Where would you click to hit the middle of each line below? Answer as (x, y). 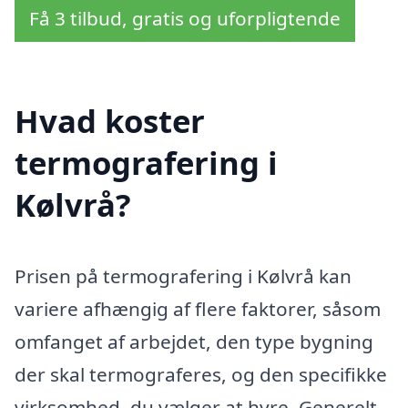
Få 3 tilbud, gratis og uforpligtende (185, 18)
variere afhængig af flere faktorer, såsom (198, 309)
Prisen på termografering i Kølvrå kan (183, 276)
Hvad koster (110, 121)
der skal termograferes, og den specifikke (201, 375)
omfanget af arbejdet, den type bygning (194, 342)
